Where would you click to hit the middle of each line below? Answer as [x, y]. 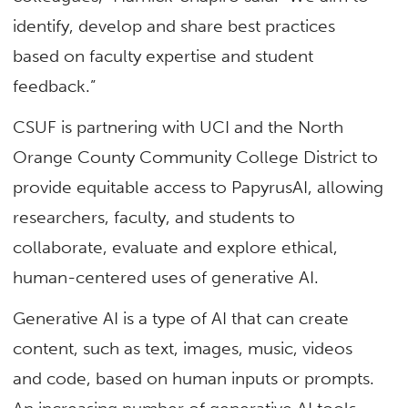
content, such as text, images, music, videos [183, 349]
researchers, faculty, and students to [154, 217]
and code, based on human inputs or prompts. [194, 379]
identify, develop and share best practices [174, 25]
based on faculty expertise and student [163, 56]
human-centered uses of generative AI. [168, 277]
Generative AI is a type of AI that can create [181, 319]
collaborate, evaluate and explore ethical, [176, 247]
